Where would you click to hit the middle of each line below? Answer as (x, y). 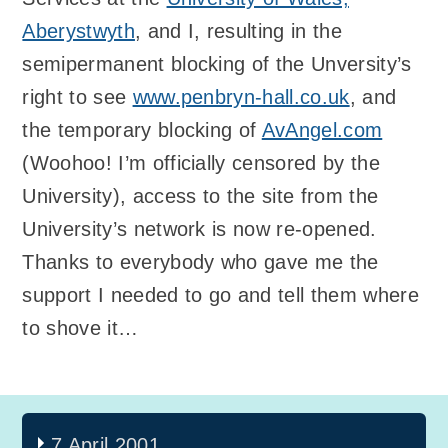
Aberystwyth (78, 30)
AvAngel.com (322, 129)
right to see (77, 96)
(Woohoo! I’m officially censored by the (201, 162)
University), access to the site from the (200, 195)
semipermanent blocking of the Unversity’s (217, 63)
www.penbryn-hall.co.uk (241, 96)
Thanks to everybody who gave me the (200, 261)
